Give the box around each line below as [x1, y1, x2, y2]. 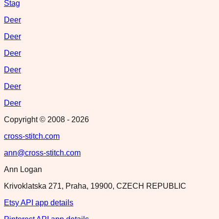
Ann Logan [4, 165, 42, 174]
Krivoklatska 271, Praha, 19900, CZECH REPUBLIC [4, 181, 186, 190]
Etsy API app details [4, 198, 73, 207]
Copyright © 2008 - [4, 115, 71, 124]
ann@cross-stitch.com [4, 148, 81, 157]
